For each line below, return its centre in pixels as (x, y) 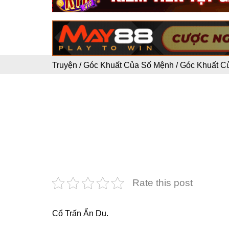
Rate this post (163, 182)
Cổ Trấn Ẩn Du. (80, 213)
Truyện (65, 65)
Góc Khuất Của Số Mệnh (129, 65)
